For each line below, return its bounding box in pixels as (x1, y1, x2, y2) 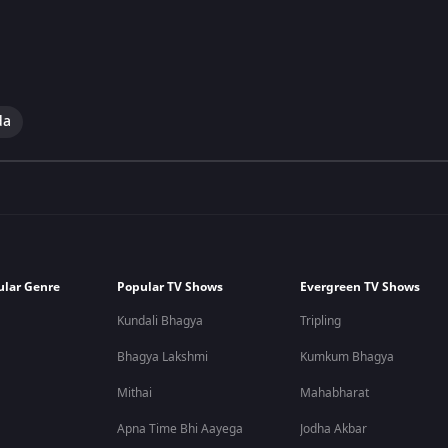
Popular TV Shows (117, 278, 224, 296)
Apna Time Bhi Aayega (117, 420, 244, 438)
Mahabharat (300, 384, 370, 402)
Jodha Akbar (300, 420, 368, 438)
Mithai (117, 384, 153, 402)
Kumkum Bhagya (300, 348, 395, 366)
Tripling (300, 312, 342, 330)
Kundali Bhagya (117, 312, 204, 330)
